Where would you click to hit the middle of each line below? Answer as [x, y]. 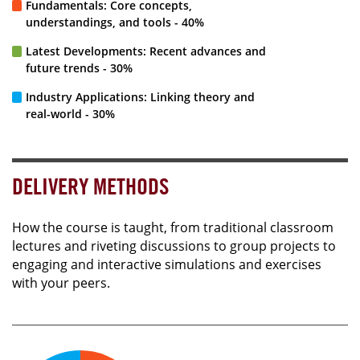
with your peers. [61, 282]
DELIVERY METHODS [90, 186]
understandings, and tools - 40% [115, 22]
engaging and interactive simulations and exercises [167, 264]
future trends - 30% [79, 67]
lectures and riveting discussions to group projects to [174, 245]
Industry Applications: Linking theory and [140, 96]
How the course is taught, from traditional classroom [173, 227]
